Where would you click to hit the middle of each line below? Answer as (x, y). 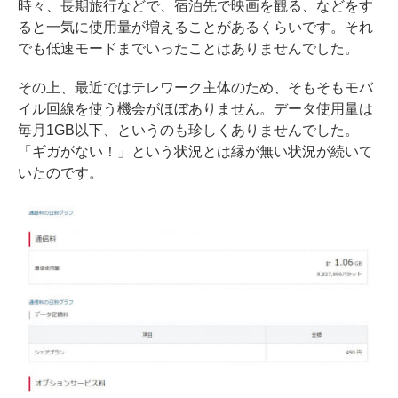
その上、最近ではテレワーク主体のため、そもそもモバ (195, 88)
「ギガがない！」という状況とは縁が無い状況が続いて (195, 152)
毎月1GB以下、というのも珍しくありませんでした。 (188, 131)
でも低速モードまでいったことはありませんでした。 (188, 49)
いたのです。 (60, 173)
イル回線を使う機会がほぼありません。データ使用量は (195, 109)
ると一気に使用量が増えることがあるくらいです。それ (195, 28)
